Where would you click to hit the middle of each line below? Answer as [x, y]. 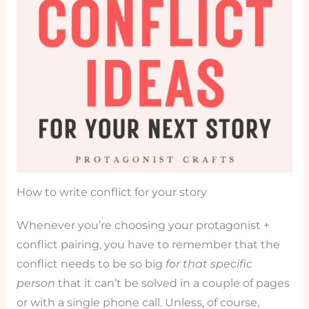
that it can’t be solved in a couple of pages [172, 283]
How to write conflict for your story [111, 192]
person [36, 283]
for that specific [209, 263]
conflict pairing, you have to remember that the [148, 244]
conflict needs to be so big [91, 263]
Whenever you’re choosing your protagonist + [143, 225]
